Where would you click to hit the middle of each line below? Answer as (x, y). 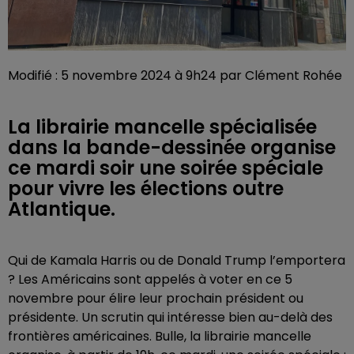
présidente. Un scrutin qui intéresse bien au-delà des (170, 317)
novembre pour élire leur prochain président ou (156, 298)
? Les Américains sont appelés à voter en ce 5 (150, 279)
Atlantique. (62, 209)
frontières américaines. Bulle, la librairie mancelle (160, 336)
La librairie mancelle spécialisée (162, 127)
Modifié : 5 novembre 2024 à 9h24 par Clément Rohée (175, 75)
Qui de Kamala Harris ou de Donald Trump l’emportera (177, 260)
